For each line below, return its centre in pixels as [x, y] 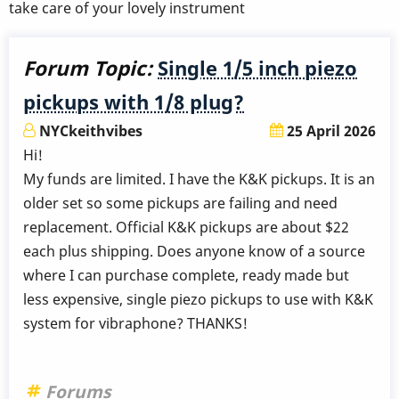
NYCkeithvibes [91, 131]
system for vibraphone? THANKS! [135, 324]
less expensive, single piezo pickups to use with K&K [198, 300]
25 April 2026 [330, 131]
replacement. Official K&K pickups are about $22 [186, 228]
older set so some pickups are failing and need [180, 204]
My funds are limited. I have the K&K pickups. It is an [199, 179]
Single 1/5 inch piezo [257, 69]
